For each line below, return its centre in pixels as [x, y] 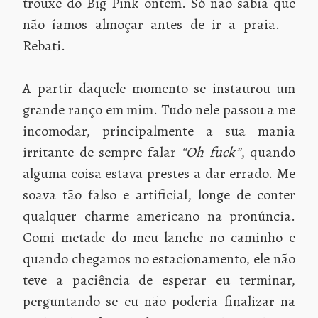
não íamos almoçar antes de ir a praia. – [159, 24]
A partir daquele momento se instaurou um [159, 88]
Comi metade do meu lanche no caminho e [159, 237]
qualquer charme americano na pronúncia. [159, 216]
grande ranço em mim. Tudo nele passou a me [159, 109]
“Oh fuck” [211, 152]
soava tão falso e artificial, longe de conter [159, 194]
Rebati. [44, 45]
